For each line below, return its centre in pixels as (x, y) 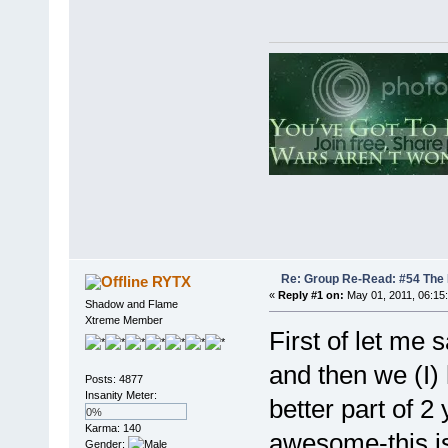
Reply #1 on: (310, 295)
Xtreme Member (123, 320)
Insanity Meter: (120, 394)
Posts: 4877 (113, 378)
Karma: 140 (112, 427)
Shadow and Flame (131, 304)
